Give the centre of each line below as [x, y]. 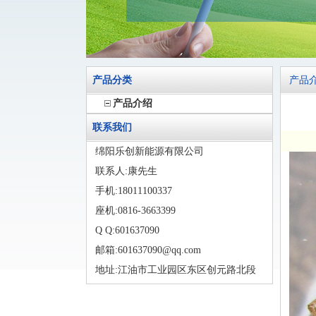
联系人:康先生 [129, 171]
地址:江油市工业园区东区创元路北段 [176, 270]
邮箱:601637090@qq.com [151, 250]
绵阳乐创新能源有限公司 [152, 151]
